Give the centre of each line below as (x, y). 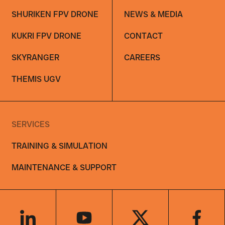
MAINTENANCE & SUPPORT (64, 167)
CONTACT (143, 36)
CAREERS (142, 58)
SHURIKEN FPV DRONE (55, 14)
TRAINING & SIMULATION (59, 145)
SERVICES (30, 124)
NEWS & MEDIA (153, 14)
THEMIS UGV (36, 79)
